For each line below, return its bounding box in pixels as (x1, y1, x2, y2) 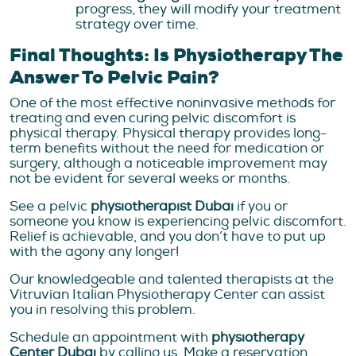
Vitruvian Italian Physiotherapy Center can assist (10, 286, 325, 304)
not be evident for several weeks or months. (10, 170, 290, 188)
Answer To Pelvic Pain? (10, 65, 219, 91)
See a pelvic (10, 198, 91, 215)
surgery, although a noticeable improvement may (10, 155, 327, 172)
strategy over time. (75, 16, 199, 33)
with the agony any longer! (10, 243, 179, 261)
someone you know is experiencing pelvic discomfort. (10, 213, 346, 230)
